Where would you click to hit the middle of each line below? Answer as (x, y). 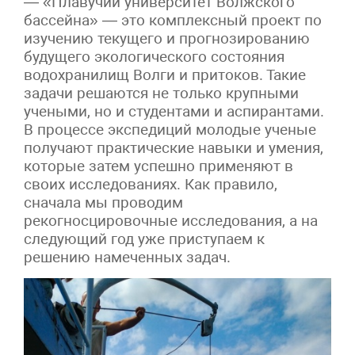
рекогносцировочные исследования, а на (171, 220)
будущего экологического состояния (154, 56)
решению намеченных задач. (127, 257)
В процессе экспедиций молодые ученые (170, 129)
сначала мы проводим (103, 202)
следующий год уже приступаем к (144, 239)
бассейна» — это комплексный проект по (173, 20)
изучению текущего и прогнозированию (167, 38)
